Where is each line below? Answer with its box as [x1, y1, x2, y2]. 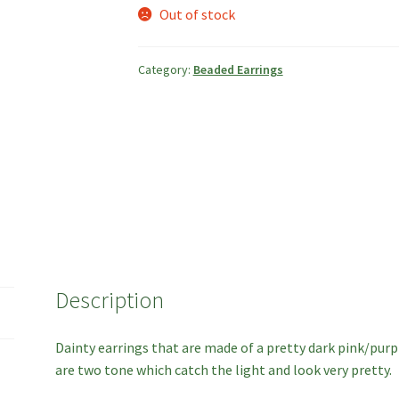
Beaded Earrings [192, 61, 283, 77]
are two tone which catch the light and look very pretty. [55, 361, 393, 379]
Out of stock [159, 5, 236, 24]
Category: [137, 61, 193, 77]
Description [55, 285, 165, 314]
